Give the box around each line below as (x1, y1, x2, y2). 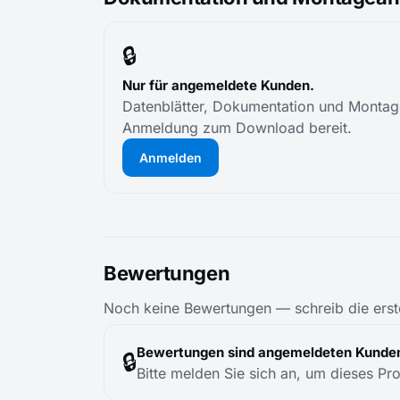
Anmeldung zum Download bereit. (122, 119, 352, 137)
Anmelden (139, 150, 202, 165)
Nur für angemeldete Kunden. (122, 77, 314, 94)
